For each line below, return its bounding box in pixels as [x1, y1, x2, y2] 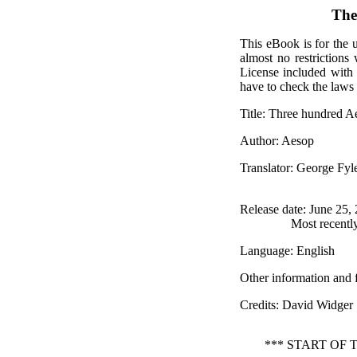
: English [289, 244, 335, 257]
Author [239, 134, 276, 147]
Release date [239, 202, 303, 216]
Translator [239, 161, 290, 175]
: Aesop [275, 134, 314, 147]
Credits [239, 298, 276, 312]
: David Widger [275, 298, 353, 312]
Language [239, 244, 290, 257]
